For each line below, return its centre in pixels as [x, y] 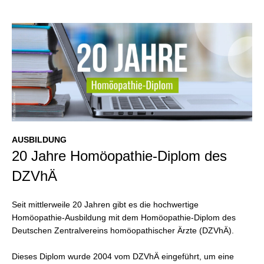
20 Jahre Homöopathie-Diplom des [119, 156]
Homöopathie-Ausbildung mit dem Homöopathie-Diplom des [124, 217]
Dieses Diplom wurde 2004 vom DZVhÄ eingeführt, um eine [123, 256]
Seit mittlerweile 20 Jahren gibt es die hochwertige [105, 204]
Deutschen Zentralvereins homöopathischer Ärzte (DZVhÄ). [123, 230]
